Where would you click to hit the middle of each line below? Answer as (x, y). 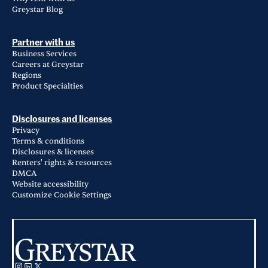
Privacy (26, 130)
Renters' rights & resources (62, 163)
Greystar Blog (37, 10)
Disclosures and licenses (62, 119)
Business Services (44, 54)
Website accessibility (50, 184)
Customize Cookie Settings (62, 195)
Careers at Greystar (48, 65)
